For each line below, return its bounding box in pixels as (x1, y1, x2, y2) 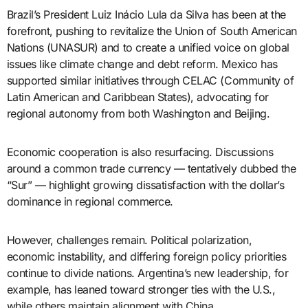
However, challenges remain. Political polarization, (6, 232, 252, 247)
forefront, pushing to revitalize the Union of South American (6, 23, 297, 38)
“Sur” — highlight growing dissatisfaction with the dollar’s (6, 177, 285, 192)
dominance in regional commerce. (6, 194, 173, 208)
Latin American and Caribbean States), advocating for (6, 89, 269, 104)
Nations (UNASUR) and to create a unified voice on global (6, 40, 289, 54)
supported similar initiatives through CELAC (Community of (6, 73, 294, 87)
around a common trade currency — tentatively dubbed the (6, 161, 296, 175)
